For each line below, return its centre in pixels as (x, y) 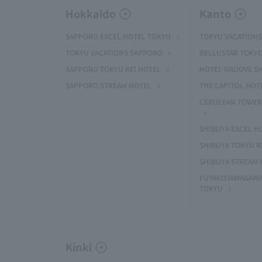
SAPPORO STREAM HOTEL (108, 85)
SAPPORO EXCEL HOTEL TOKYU (118, 36)
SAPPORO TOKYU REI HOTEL (113, 69)
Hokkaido (91, 13)
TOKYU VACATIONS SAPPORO (114, 52)
